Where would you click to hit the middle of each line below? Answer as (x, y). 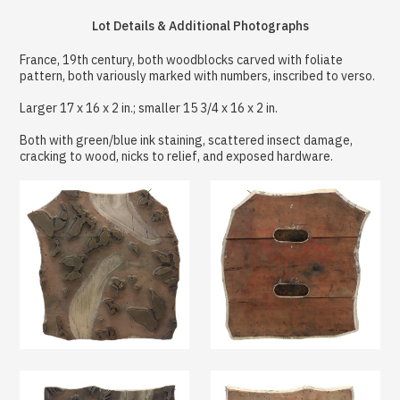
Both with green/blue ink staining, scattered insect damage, (187, 140)
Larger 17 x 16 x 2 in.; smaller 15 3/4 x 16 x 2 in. (149, 108)
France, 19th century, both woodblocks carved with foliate (182, 59)
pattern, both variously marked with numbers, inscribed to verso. (198, 75)
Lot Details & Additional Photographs (200, 25)
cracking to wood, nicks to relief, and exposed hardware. (177, 156)
